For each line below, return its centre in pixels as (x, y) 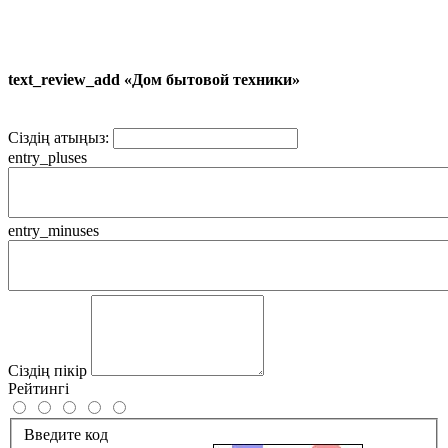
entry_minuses (53, 231)
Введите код (66, 434)
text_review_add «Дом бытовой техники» (154, 80)
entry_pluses (47, 158)
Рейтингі (38, 389)
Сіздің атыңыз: (58, 138)
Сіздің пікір (47, 371)
